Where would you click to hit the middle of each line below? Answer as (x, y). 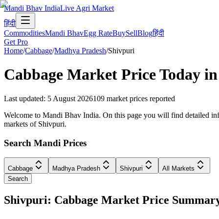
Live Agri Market (87, 8)
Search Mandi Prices (45, 143)
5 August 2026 (70, 98)
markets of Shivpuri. (35, 124)
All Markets (178, 169)
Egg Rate (98, 33)
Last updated (24, 98)
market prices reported (141, 98)
